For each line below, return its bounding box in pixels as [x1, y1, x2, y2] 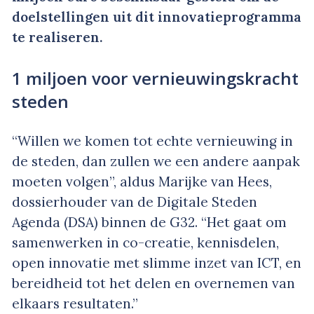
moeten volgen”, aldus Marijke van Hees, [12, 172, 272, 190]
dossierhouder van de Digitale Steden [12, 193, 257, 210]
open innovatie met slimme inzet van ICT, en [12, 254, 301, 271]
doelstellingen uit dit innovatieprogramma [12, 8, 301, 26]
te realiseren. [12, 29, 103, 46]
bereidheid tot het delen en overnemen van [12, 274, 295, 292]
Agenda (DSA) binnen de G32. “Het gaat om [12, 213, 287, 231]
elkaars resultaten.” [12, 294, 138, 312]
